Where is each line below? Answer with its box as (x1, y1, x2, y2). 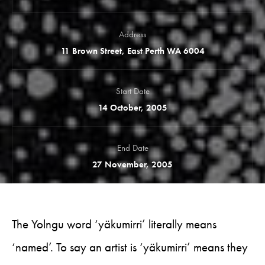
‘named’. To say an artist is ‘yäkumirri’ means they (12, 240, 248, 255)
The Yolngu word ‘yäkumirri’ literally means (12, 216, 216, 232)
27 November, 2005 (92, 159, 173, 170)
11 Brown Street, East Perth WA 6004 (60, 45, 205, 57)
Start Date (115, 85, 150, 97)
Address (119, 28, 146, 40)
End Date (117, 142, 148, 154)
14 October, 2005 (98, 102, 167, 114)
